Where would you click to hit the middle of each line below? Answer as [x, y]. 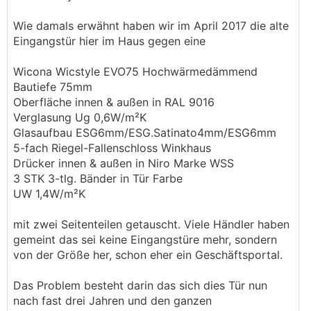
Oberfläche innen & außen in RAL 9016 [114, 102]
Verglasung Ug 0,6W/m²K [80, 117]
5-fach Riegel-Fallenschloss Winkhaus [112, 148]
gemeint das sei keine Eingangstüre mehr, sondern [145, 239]
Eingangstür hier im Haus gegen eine [109, 41]
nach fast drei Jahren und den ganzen [112, 301]
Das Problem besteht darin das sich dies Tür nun [140, 285]
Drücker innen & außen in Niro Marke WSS [124, 163]
